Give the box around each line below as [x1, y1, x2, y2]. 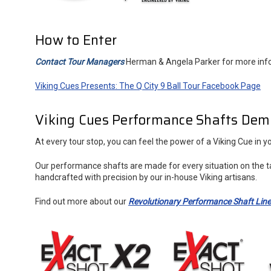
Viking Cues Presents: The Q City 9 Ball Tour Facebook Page [35, 80, 261, 91]
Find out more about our [35, 196, 128, 206]
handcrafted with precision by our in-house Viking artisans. [35, 172, 257, 182]
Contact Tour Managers [35, 56, 124, 67]
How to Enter [35, 29, 117, 51]
